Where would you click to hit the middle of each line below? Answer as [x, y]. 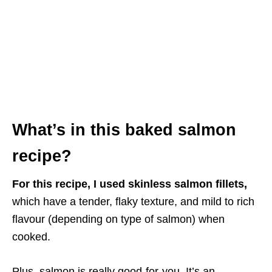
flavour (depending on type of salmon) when [118, 219]
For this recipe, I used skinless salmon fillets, [130, 184]
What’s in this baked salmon [124, 130]
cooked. [31, 237]
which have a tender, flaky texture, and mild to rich [133, 202]
